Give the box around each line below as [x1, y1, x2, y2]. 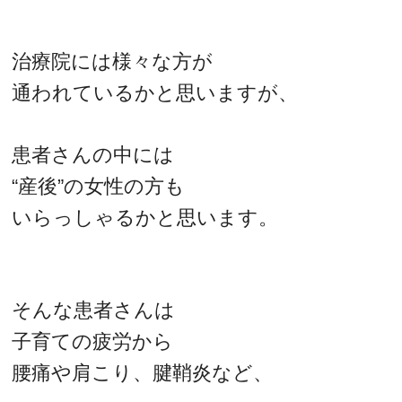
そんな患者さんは [12, 299, 176, 322]
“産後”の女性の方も [12, 174, 186, 197]
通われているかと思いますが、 [12, 82, 299, 105]
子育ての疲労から [12, 330, 174, 354]
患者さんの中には [12, 143, 175, 166]
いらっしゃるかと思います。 [12, 205, 279, 229]
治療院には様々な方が [12, 50, 214, 74]
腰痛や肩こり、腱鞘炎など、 [12, 362, 274, 385]
